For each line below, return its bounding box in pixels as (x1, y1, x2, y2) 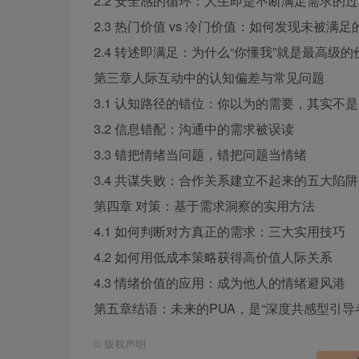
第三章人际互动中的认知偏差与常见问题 (94, 68, 325, 87)
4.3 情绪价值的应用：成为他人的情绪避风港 (94, 273, 345, 292)
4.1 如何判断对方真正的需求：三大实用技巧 (94, 222, 345, 241)
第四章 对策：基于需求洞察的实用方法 (94, 196, 315, 216)
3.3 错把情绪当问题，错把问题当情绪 (94, 145, 307, 164)
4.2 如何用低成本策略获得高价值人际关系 (94, 248, 333, 267)
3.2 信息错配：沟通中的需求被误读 (94, 119, 294, 139)
